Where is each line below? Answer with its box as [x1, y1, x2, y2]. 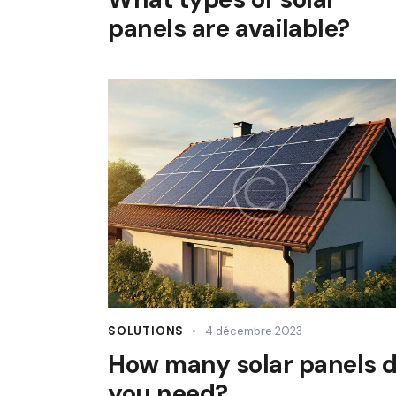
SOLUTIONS [108, 323, 185, 339]
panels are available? [108, 12, 350, 46]
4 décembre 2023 [204, 323, 302, 339]
